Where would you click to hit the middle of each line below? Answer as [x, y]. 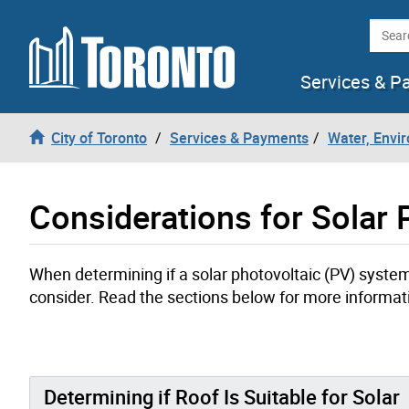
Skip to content [63, 24]
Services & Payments [239, 137]
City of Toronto [99, 137]
